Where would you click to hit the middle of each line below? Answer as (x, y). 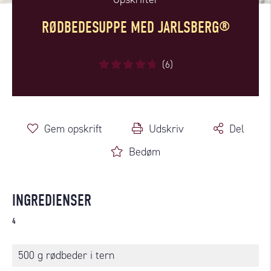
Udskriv (166, 129)
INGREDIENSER (52, 200)
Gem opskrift (73, 129)
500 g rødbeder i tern (66, 255)
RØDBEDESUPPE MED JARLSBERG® (135, 27)
